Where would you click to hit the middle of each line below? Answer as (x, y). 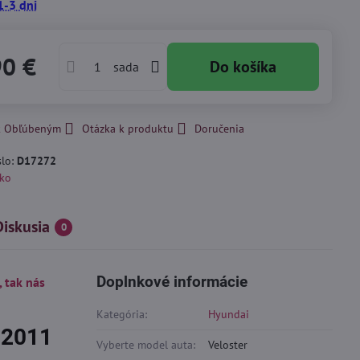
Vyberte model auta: (146, 345)
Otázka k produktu (128, 129)
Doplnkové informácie (172, 282)
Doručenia (220, 129)
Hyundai (229, 314)
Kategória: (122, 314)
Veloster (228, 345)
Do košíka (249, 67)
